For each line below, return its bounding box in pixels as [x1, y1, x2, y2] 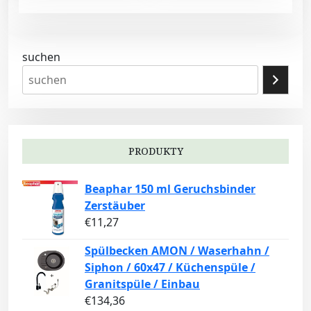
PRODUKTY [128, 144, 183, 158]
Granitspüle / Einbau [85, 276, 200, 292]
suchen [22, 49, 60, 65]
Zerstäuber [85, 198, 145, 214]
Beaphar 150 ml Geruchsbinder [85, 181, 255, 197]
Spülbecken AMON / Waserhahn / [85, 243, 269, 259]
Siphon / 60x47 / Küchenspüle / [85, 260, 255, 276]
